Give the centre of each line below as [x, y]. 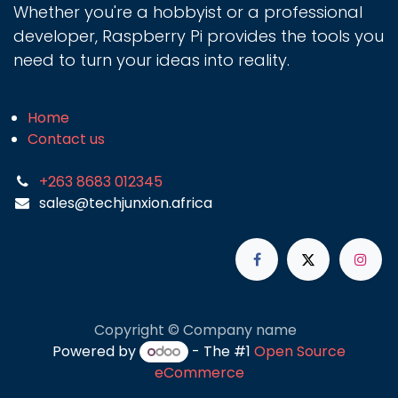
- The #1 [221, 351]
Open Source [299, 351]
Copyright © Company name [195, 330]
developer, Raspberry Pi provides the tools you [199, 36]
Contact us [66, 139]
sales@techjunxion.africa [125, 203]
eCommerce [199, 373]
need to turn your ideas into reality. [151, 60]
